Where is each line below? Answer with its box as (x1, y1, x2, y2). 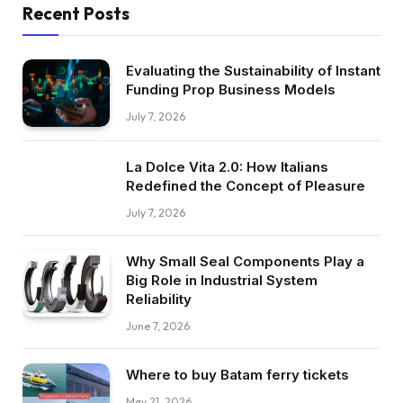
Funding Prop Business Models (126, 81, 336, 99)
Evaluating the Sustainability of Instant (126, 62, 381, 80)
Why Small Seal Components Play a (126, 252, 364, 270)
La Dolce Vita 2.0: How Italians (126, 157, 328, 175)
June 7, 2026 (126, 318, 190, 333)
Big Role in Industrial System (126, 271, 318, 289)
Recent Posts (22, 3, 130, 25)
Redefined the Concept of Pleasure (126, 176, 365, 194)
